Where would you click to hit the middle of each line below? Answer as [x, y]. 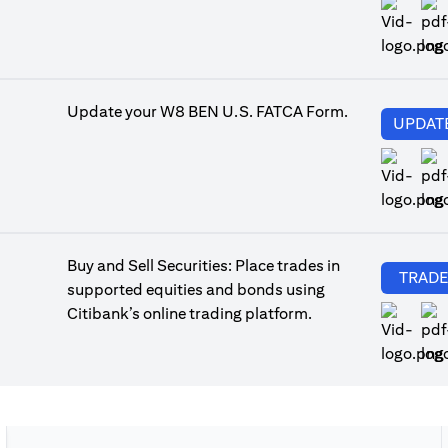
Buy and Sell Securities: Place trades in [203, 265]
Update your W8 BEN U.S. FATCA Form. [207, 111]
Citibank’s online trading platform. [189, 313]
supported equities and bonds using [196, 289]
